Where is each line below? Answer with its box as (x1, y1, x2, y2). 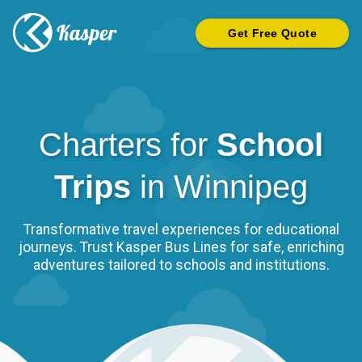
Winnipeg (174, 169, 308, 205)
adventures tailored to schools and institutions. (32, 257, 330, 274)
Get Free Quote (228, 26, 317, 40)
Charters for (39, 127, 217, 163)
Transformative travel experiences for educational (23, 221, 339, 238)
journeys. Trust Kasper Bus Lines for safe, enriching (18, 239, 344, 256)
